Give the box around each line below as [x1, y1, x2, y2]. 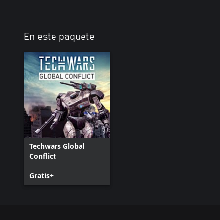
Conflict [29, 151, 56, 161]
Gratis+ [29, 170, 54, 180]
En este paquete [24, 31, 95, 42]
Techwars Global [29, 141, 84, 151]
